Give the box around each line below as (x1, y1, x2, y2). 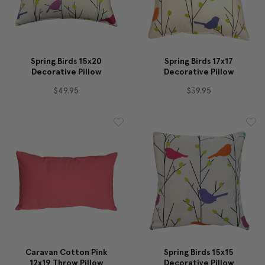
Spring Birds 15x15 (164, 247, 234, 257)
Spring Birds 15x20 (31, 56, 102, 66)
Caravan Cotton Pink (25, 247, 107, 257)
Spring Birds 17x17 (164, 56, 233, 66)
